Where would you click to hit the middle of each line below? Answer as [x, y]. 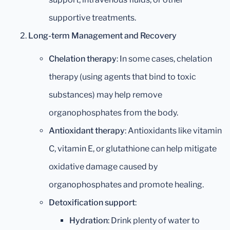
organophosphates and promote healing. [126, 185]
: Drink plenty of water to [154, 221]
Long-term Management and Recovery [102, 36]
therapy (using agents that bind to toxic [122, 77]
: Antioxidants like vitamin [173, 131]
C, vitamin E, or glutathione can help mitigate [133, 149]
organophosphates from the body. [113, 113]
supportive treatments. [92, 18]
